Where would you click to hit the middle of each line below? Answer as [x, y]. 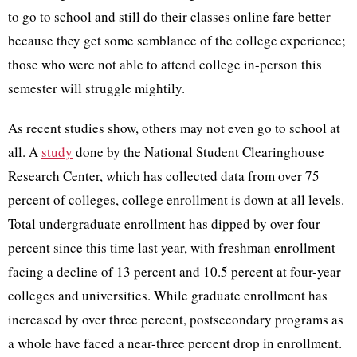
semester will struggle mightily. [99, 88]
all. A [25, 152]
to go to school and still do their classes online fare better [169, 17]
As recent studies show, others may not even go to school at [174, 128]
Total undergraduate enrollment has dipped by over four [164, 224]
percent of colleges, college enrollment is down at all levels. [176, 200]
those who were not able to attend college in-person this [165, 65]
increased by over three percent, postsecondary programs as [176, 320]
